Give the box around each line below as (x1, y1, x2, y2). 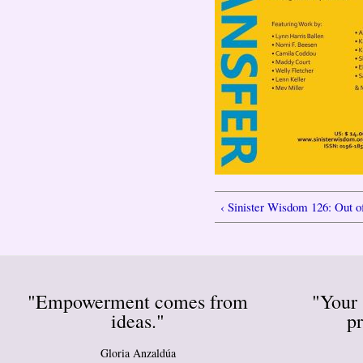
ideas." (111, 307, 164, 334)
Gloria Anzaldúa (100, 345, 176, 361)
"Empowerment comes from (28, 288, 248, 314)
